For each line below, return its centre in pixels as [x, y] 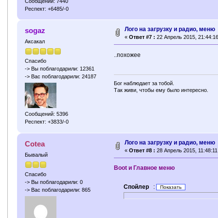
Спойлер [136, 187]
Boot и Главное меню [145, 168]
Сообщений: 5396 [46, 114]
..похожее [127, 55]
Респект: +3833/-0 [46, 122]
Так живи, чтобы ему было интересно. [161, 90]
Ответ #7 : [142, 37]
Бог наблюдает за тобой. [144, 83]
